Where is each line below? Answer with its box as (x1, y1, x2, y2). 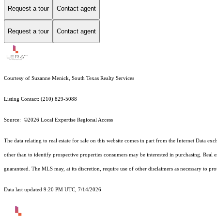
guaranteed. (4, 166, 31, 171)
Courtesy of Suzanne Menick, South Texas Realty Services (4, 75, 134, 81)
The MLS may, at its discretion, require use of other (31, 166, 148, 171)
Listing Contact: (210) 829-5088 (4, 96, 77, 102)
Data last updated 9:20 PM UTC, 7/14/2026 (4, 186, 101, 192)
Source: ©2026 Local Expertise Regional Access (4, 117, 113, 123)
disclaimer (148, 166, 171, 171)
